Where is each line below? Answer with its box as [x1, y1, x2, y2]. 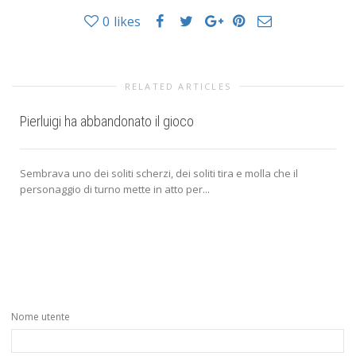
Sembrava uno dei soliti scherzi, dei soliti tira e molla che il [20, 166, 298, 181]
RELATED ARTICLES [124, 80, 232, 93]
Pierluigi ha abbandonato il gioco [20, 113, 194, 130]
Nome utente [11, 310, 70, 324]
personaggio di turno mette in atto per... [20, 182, 210, 197]
